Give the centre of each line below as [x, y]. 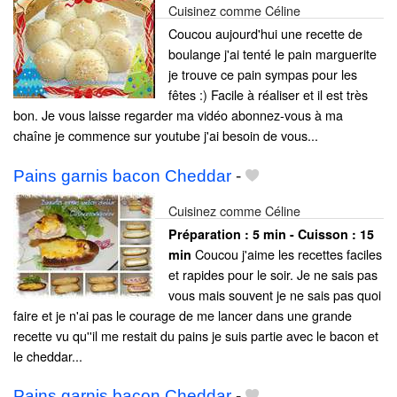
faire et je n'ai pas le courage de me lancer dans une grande [183, 315]
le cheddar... [48, 355]
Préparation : [210, 234]
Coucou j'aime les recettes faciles [287, 253]
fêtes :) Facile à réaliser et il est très [268, 95]
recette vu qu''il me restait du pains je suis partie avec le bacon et [196, 335]
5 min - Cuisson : [306, 234]
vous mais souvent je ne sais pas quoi [275, 294]
